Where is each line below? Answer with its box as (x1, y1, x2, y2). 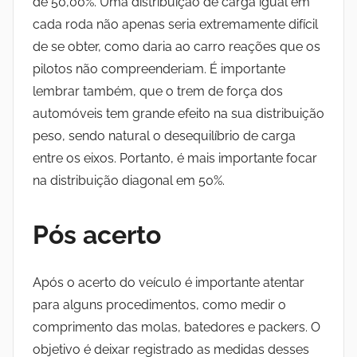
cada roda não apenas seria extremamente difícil (33, 16, 318, 32)
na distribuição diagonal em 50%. (33, 172, 225, 188)
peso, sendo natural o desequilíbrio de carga (33, 127, 296, 143)
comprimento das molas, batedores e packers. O (33, 319, 320, 335)
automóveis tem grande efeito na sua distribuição (33, 105, 324, 121)
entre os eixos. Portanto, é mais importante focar (33, 150, 317, 166)
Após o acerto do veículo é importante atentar (33, 274, 304, 290)
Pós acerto (33, 219, 161, 249)
